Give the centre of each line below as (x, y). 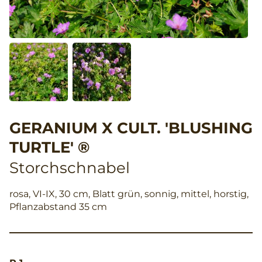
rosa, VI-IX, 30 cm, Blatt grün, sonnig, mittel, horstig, (129, 194)
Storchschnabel (70, 168)
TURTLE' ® (49, 147)
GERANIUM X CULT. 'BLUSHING (131, 128)
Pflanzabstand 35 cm (58, 206)
